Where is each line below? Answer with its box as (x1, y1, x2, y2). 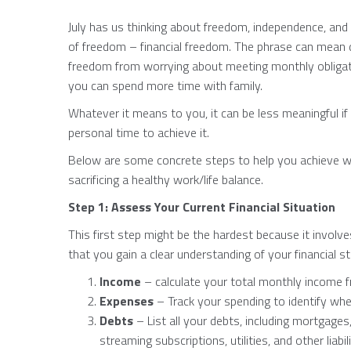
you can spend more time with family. (68, 76, 262, 95)
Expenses (100, 291, 154, 310)
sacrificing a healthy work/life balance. (68, 170, 263, 189)
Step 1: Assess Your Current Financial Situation (68, 197, 335, 216)
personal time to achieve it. (68, 123, 209, 142)
